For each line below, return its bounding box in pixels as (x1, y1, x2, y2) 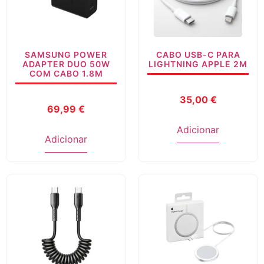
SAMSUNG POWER (25, 49, 107, 60)
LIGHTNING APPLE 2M (148, 59, 247, 70)
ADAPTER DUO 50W (22, 59, 110, 70)
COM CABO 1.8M (29, 68, 103, 79)
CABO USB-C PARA (156, 49, 240, 60)
